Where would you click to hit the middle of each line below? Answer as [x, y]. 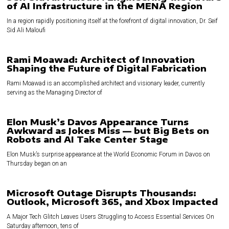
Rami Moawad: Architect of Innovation [101, 60]
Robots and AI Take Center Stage [88, 140]
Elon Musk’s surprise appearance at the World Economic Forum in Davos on [109, 155]
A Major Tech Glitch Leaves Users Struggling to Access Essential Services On [111, 217]
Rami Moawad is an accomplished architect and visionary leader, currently [106, 84]
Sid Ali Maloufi [26, 30]
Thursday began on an [37, 164]
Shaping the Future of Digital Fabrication [107, 68]
